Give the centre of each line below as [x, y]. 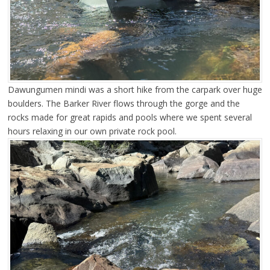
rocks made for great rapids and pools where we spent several [130, 117]
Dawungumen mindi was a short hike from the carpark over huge [135, 89]
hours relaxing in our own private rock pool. [92, 131]
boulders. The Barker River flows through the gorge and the [124, 103]
